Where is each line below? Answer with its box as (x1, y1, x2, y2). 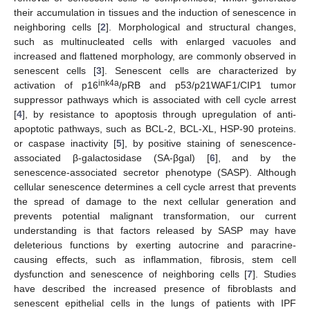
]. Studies (253, 268, 297, 280)
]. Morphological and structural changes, (106, 21, 297, 33)
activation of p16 (14, 79, 98, 91)
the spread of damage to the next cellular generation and (14, 195, 296, 207)
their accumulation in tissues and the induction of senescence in (14, 6, 296, 18)
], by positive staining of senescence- (121, 137, 296, 149)
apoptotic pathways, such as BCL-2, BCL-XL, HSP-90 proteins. (14, 122, 296, 134)
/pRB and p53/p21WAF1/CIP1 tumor (119, 79, 296, 91)
